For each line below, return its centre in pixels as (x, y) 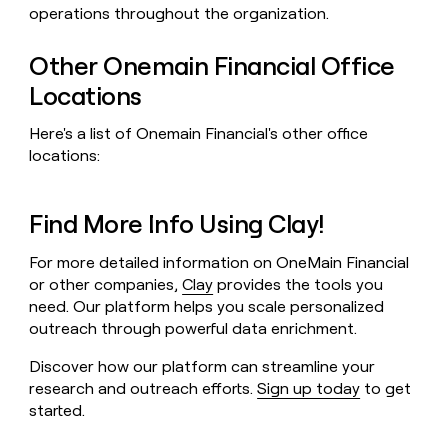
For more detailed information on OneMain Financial (219, 262)
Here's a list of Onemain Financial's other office (199, 134)
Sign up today (309, 388)
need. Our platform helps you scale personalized (207, 306)
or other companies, (106, 284)
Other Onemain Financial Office (212, 65)
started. (57, 410)
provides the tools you (298, 284)
